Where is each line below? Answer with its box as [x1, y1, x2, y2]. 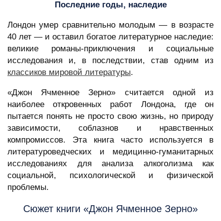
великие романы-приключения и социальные [7, 44, 214, 54]
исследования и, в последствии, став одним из [7, 56, 214, 66]
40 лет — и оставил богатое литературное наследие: [7, 32, 214, 42]
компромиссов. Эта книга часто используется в [7, 135, 214, 145]
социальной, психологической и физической [7, 171, 214, 181]
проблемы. [7, 183, 49, 192]
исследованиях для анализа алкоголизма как [7, 159, 214, 169]
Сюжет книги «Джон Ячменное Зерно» [23, 203, 198, 215]
